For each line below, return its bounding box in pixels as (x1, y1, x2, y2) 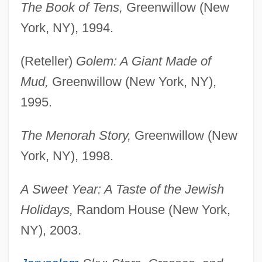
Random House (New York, (73, 202, 230, 217)
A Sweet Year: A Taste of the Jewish (20, 181, 224, 196)
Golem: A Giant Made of (75, 53, 211, 68)
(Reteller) (20, 53, 76, 68)
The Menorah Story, (20, 127, 131, 143)
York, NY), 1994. (20, 20, 113, 35)
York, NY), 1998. (20, 148, 113, 163)
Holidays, (20, 202, 73, 217)
